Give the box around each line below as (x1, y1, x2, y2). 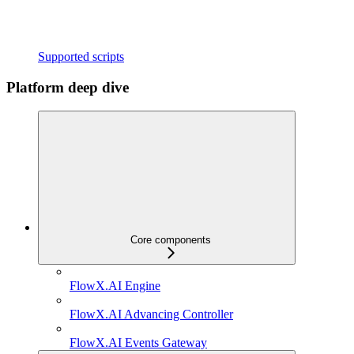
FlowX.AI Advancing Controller (70, 307, 233, 322)
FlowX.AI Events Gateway (70, 336, 207, 350)
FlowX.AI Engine (70, 279, 160, 293)
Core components (130, 234, 211, 247)
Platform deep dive (6, 78, 129, 96)
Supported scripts (38, 50, 124, 63)
